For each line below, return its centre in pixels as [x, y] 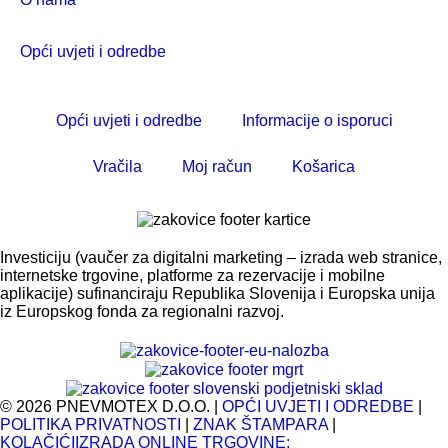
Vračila [117, 167]
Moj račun [217, 167]
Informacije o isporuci [317, 121]
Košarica [323, 167]
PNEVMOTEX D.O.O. [135, 406]
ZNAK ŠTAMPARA [262, 424]
